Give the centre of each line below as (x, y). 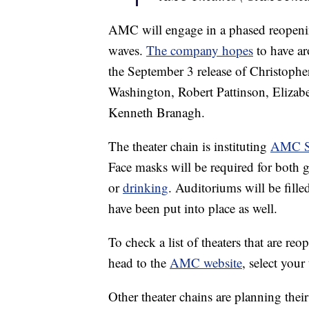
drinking (146, 188)
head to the (139, 263)
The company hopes (200, 50)
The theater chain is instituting (189, 146)
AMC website (206, 263)
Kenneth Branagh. (157, 112)
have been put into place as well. (193, 208)
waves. (127, 50)
